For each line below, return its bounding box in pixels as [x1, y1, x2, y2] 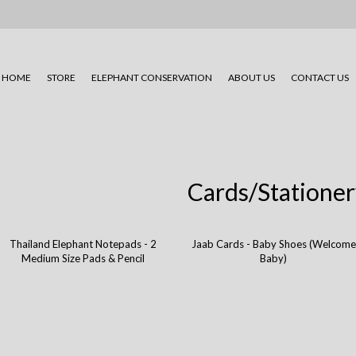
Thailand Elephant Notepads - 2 [10, 238, 157, 251]
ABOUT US [227, 72, 275, 84]
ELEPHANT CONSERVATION [91, 72, 212, 84]
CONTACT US [290, 72, 349, 84]
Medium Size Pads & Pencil [21, 252, 145, 265]
